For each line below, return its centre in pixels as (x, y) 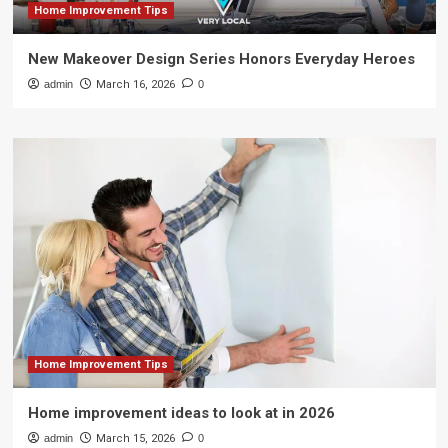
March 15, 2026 (135, 438)
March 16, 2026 (135, 84)
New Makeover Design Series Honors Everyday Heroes (221, 59)
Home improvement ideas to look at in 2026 (181, 413)
